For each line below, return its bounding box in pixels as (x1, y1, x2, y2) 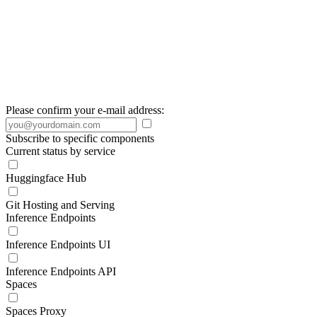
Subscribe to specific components (6, 132, 154, 144)
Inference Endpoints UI (6, 238, 110, 250)
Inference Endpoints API (6, 265, 116, 277)
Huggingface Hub (6, 172, 86, 184)
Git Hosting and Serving (6, 199, 115, 211)
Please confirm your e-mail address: (6, 104, 164, 116)
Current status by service (6, 145, 115, 157)
